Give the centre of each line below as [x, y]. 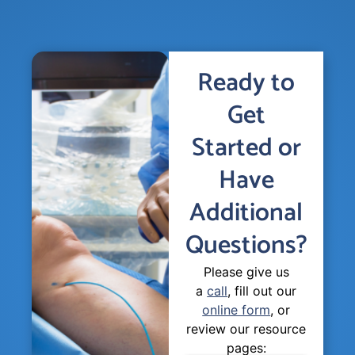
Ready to [246, 83]
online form [237, 309]
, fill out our [262, 290]
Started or [246, 148]
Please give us [246, 271]
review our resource [246, 328]
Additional [246, 213]
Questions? [246, 245]
